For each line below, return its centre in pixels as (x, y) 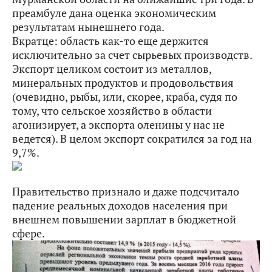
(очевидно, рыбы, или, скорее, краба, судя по (125, 96)
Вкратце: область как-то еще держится (110, 40)
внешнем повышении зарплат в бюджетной (124, 219)
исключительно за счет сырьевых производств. (132, 54)
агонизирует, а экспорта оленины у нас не (118, 124)
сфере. (29, 233)
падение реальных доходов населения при (120, 205)
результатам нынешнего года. (88, 26)
